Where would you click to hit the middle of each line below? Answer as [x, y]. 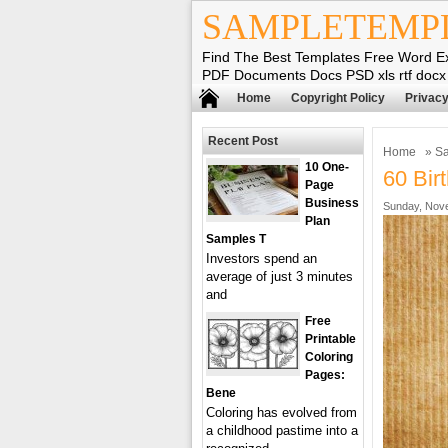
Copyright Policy [338, 98]
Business [332, 203]
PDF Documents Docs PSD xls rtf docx [324, 75]
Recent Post [243, 141]
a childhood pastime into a [282, 430]
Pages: [325, 375]
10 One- [327, 167]
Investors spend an [261, 258]
